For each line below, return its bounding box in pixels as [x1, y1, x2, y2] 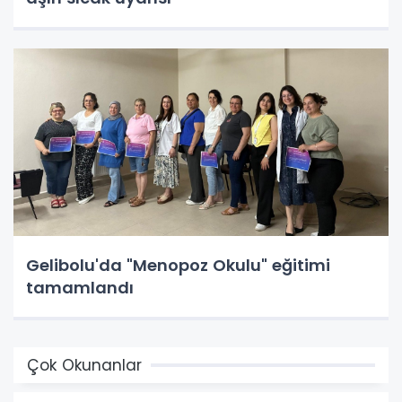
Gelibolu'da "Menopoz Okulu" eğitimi [26, 254, 330, 277]
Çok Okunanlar [27, 354, 142, 377]
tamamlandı [26, 276, 134, 300]
